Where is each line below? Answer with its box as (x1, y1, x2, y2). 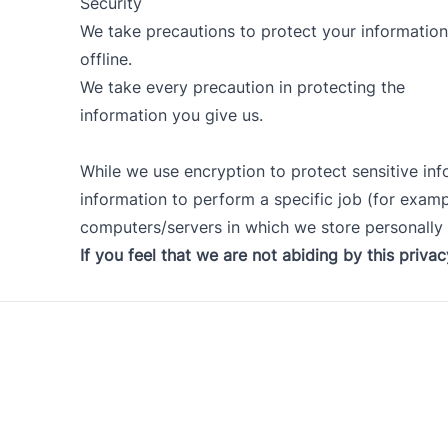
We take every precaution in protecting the (80, 77, 405, 97)
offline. (80, 49, 132, 69)
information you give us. (80, 105, 263, 125)
